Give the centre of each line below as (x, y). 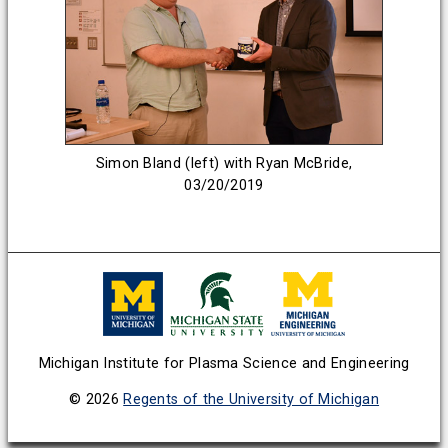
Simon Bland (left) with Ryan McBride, (224, 163)
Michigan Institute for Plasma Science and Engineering (224, 364)
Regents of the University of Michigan (251, 400)
